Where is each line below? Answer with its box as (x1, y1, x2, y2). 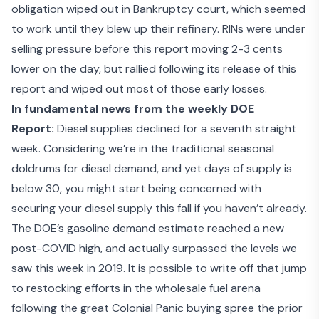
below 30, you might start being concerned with (11, 181, 261, 197)
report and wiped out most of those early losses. (11, 81, 270, 97)
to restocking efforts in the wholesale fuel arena (11, 281, 261, 296)
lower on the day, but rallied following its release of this (11, 61, 296, 77)
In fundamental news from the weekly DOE (11, 101, 254, 117)
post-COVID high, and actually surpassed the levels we (11, 241, 297, 256)
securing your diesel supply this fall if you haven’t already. (11, 201, 307, 216)
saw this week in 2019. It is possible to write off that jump (11, 261, 307, 276)
